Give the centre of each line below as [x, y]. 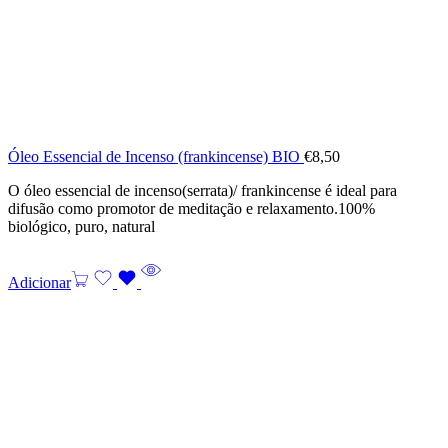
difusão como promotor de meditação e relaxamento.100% [191, 208]
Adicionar [39, 282]
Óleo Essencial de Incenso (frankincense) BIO [156, 156]
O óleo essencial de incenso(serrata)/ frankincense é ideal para [202, 190]
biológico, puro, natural [81, 226]
